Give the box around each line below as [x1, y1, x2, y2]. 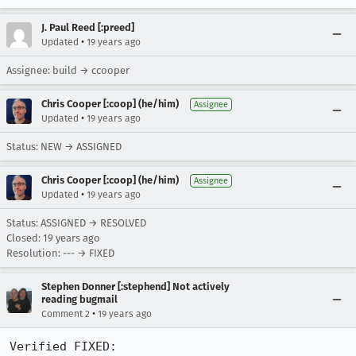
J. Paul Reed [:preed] [41, 21, 134, 33]
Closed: [6, 232, 43, 244]
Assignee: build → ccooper [6, 64, 130, 76]
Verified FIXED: [10, 339, 117, 354]
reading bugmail [41, 293, 118, 305]
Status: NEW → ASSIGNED [6, 141, 122, 153]
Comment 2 [41, 308, 90, 319]
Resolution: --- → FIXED [6, 247, 114, 259]
